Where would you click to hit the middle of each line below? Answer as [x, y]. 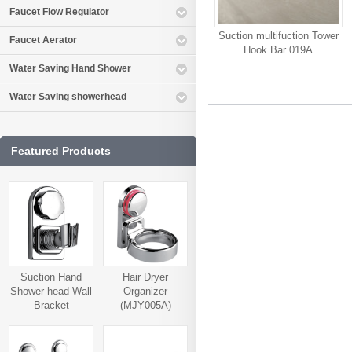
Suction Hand [51, 277]
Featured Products [61, 151]
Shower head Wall [51, 291]
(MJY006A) [51, 319]
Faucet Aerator [43, 40]
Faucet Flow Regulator [59, 12]
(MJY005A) [145, 305]
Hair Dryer [145, 277]
